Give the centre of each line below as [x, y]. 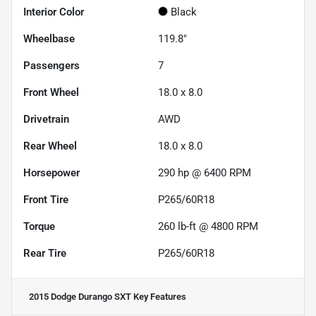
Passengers [51, 65]
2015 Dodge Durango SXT [80, 296]
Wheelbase [49, 38]
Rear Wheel [50, 146]
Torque [39, 226]
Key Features [159, 296]
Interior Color [54, 12]
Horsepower [51, 172]
